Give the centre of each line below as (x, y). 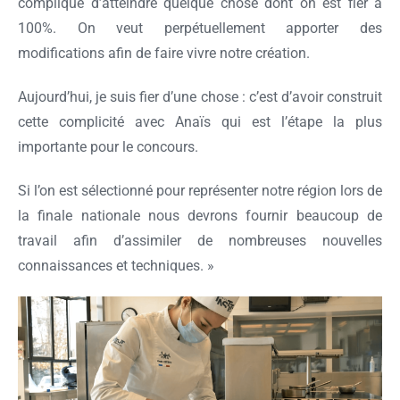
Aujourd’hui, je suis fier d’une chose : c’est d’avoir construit (200, 96)
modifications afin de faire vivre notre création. (164, 54)
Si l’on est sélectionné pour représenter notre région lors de (200, 190)
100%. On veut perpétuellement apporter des (200, 29)
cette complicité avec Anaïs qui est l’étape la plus (200, 121)
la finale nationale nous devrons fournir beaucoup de (200, 215)
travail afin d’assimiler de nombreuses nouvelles (200, 240)
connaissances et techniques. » (116, 265)
